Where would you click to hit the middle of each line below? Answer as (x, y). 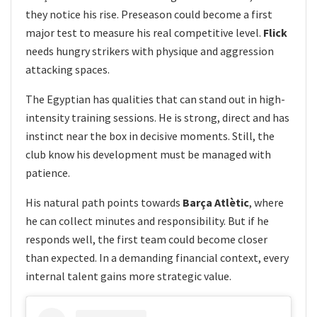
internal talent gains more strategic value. (128, 276)
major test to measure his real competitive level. (144, 33)
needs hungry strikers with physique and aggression (150, 51)
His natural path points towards (104, 203)
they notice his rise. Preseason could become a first (149, 15)
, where (266, 203)
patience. (48, 173)
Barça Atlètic (216, 203)
